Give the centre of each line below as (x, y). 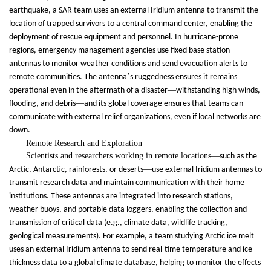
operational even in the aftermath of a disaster (88, 91)
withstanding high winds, (218, 91)
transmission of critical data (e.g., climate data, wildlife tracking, (118, 223)
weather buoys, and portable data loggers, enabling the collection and (128, 210)
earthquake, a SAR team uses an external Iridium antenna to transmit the (134, 11)
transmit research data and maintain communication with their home (127, 183)
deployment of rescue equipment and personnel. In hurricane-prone (124, 38)
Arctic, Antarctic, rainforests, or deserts (76, 170)
